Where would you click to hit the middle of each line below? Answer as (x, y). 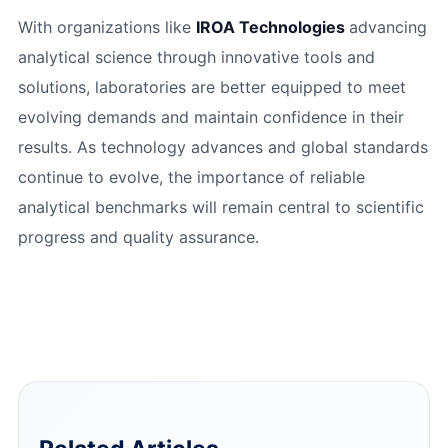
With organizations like (106, 27)
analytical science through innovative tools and (196, 57)
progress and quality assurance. (138, 237)
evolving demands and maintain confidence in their (210, 117)
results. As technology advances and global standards (222, 147)
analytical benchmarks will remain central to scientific (220, 207)
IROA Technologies (270, 27)
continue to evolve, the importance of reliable (191, 177)
